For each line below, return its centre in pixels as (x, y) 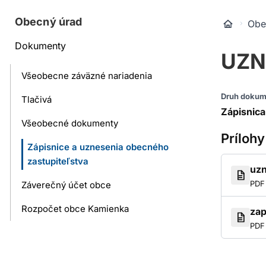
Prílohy (243, 138)
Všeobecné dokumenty (69, 123)
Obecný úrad (48, 22)
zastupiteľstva (58, 161)
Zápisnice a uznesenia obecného (98, 147)
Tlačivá (36, 99)
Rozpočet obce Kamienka (75, 209)
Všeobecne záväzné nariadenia (86, 76)
